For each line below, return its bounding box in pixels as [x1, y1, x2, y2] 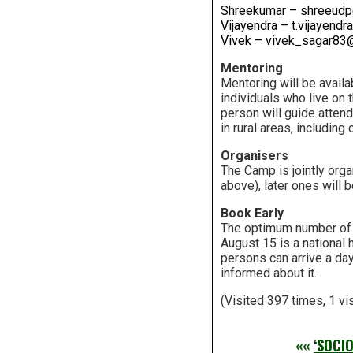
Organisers [220, 147, 288, 163]
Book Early [220, 205, 284, 221]
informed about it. [220, 265, 317, 281]
